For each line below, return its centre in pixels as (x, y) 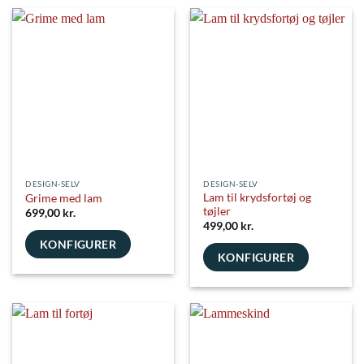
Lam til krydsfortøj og (258, 197)
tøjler (217, 211)
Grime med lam (64, 198)
